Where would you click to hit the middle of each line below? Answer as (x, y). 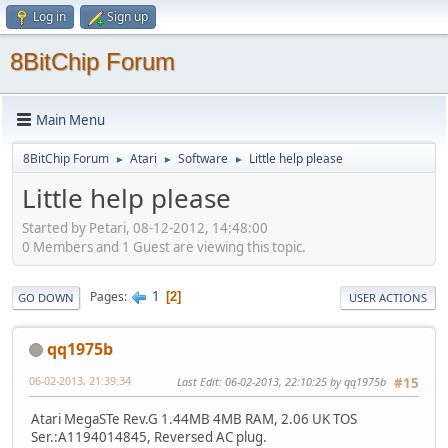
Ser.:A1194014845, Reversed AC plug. (149, 436)
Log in (49, 16)
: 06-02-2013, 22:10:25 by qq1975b (302, 381)
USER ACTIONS (388, 297)
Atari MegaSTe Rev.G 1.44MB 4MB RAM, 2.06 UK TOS (194, 418)
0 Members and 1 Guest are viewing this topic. (164, 246)
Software (203, 158)
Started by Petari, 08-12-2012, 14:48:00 (145, 227)
